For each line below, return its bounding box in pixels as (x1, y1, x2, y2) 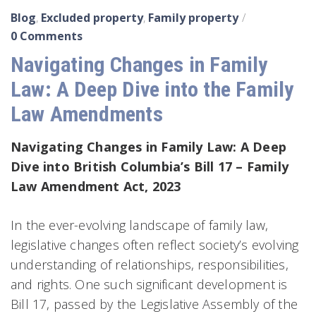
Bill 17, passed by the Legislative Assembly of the (11, 295, 298, 312)
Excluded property (41, 9, 143, 25)
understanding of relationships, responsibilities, (11, 255, 288, 273)
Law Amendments (11, 101, 163, 126)
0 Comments (11, 28, 83, 44)
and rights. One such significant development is (11, 275, 288, 293)
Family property (148, 9, 238, 25)
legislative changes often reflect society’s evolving (11, 236, 299, 253)
